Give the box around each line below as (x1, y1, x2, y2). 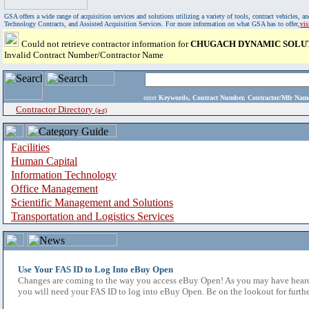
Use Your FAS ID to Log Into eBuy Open (18, 264, 173, 275)
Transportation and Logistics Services (11, 210, 174, 222)
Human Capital (11, 155, 77, 167)
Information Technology (11, 169, 117, 181)
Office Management (11, 183, 98, 195)
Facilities (11, 141, 50, 153)
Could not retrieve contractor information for (21, 39, 190, 49)
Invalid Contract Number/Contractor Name (4, 50, 163, 60)
